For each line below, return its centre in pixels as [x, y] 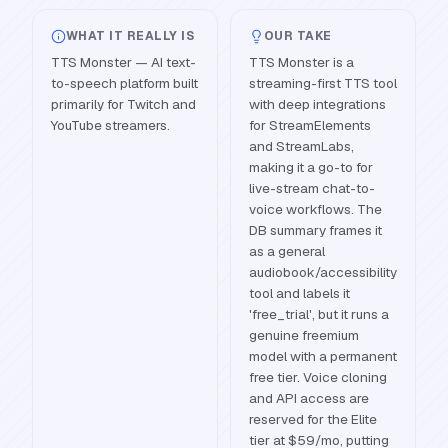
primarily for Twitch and [123, 104]
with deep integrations [317, 104]
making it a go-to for [311, 167]
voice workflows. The [315, 209]
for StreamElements [310, 125]
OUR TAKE [298, 36]
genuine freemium [304, 335]
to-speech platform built [124, 83]
